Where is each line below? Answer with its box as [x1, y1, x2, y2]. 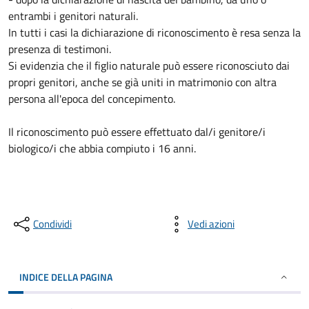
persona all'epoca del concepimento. [8, 90, 175, 107]
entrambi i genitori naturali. [8, 8, 138, 24]
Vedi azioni [188, 216, 235, 232]
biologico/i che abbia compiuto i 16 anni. [8, 140, 196, 157]
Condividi [33, 216, 72, 232]
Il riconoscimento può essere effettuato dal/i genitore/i [8, 123, 266, 140]
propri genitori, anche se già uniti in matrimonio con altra [8, 74, 277, 90]
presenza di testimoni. [8, 41, 111, 57]
